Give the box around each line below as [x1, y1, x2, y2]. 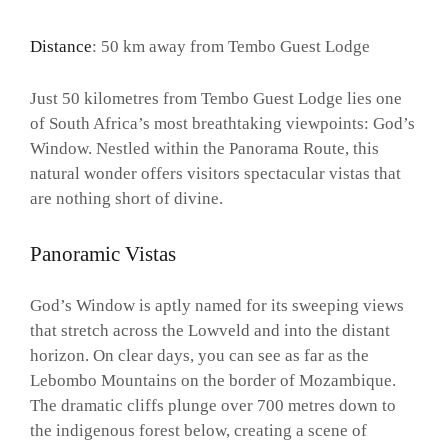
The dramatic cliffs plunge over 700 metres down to [30, 395, 396, 415]
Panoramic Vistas [30, 242, 176, 267]
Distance [30, 36, 92, 56]
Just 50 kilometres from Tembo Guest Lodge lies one [30, 89, 402, 109]
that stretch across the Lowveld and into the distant [30, 320, 390, 340]
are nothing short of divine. [30, 189, 223, 209]
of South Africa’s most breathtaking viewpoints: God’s [30, 114, 415, 134]
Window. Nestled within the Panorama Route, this [30, 139, 379, 159]
